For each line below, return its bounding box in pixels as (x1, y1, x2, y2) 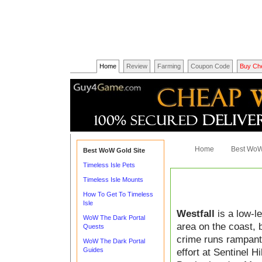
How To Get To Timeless (83, 191, 153, 198)
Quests (83, 223, 104, 230)
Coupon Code (191, 63, 230, 70)
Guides (83, 246, 104, 253)
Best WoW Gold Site (83, 147, 145, 154)
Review (126, 63, 147, 70)
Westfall (177, 208, 215, 219)
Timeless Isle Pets (83, 161, 135, 168)
